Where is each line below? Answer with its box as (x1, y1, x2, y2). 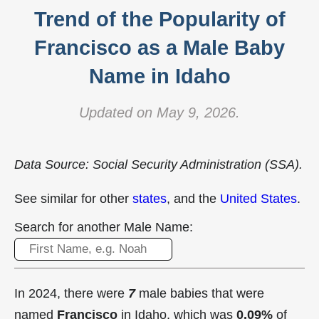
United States (220, 192, 297, 206)
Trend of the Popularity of (33, 8, 286, 31)
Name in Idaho (88, 65, 231, 88)
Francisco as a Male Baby (34, 36, 285, 59)
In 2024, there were (14, 286, 128, 300)
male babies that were (135, 286, 264, 300)
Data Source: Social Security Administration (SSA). (14, 157, 303, 172)
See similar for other (14, 192, 132, 206)
